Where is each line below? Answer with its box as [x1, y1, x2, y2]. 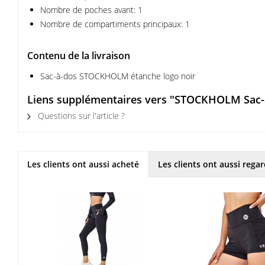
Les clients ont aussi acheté [27, 159, 139, 170]
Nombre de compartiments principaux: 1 [40, 18, 190, 30]
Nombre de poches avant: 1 [40, 4, 143, 15]
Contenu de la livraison [27, 49, 130, 62]
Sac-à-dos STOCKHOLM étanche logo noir [40, 70, 195, 82]
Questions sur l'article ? [35, 110, 125, 121]
